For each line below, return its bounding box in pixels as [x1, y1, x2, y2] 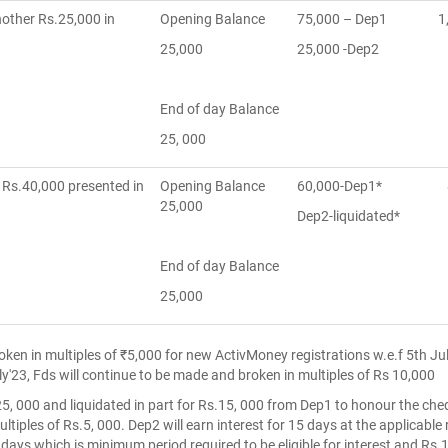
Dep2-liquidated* [297, 208, 400, 224]
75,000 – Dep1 [297, 11, 387, 27]
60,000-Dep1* [297, 178, 382, 194]
